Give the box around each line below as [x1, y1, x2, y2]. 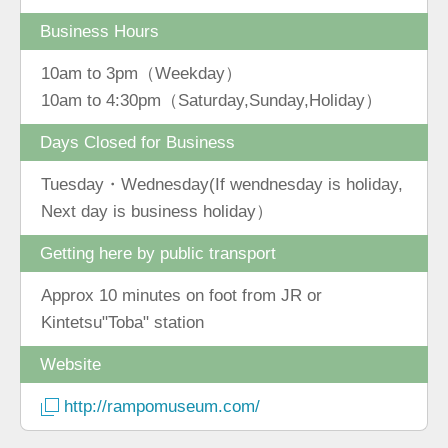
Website [40, 354, 101, 375]
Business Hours [40, 21, 159, 42]
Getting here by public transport [40, 243, 276, 264]
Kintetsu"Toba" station [41, 312, 204, 333]
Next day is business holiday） [41, 201, 273, 222]
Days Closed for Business [40, 132, 235, 153]
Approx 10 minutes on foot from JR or [41, 285, 322, 306]
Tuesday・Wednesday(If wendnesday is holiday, [41, 174, 403, 195]
